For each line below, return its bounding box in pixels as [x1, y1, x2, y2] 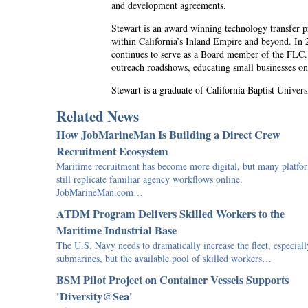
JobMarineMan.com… [56, 186, 143, 199]
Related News [56, 106, 139, 126]
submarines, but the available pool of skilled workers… [56, 252, 272, 265]
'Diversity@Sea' [56, 288, 133, 305]
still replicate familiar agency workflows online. [56, 173, 243, 186]
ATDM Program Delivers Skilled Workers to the [56, 206, 285, 222]
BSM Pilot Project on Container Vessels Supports [56, 272, 289, 288]
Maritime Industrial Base [56, 222, 177, 239]
